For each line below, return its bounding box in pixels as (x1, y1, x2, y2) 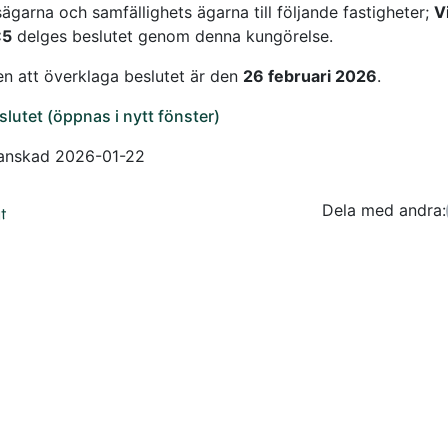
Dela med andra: (321, 200, 446, 221)
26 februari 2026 (242, 66, 377, 87)
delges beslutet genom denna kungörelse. (11, 26, 333, 47)
